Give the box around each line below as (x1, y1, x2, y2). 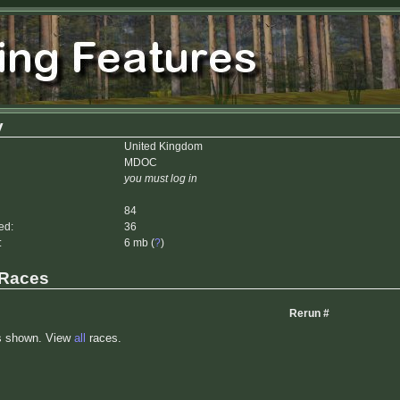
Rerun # (289, 307, 329, 321)
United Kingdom (124, 140, 203, 153)
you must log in (124, 172, 197, 185)
